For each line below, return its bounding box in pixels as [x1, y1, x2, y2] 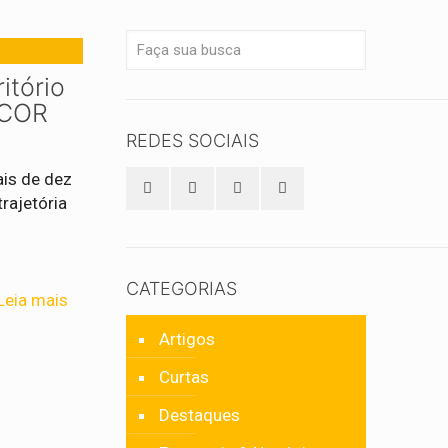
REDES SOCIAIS [126, 130, 260, 151]
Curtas [159, 367, 210, 387]
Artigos [159, 329, 216, 349]
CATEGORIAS [126, 278, 238, 299]
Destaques [159, 405, 241, 425]
